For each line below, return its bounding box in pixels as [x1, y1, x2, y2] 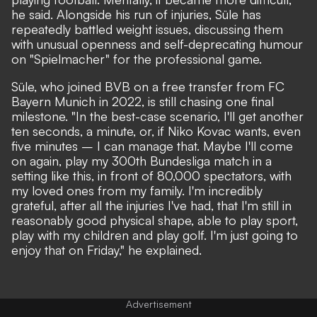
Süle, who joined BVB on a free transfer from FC [11, 78, 284, 94]
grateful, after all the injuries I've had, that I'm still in [11, 197, 292, 213]
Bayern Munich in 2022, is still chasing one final [11, 93, 274, 109]
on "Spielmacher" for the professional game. [11, 50, 265, 67]
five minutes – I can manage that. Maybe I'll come [11, 137, 293, 154]
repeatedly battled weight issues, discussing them [11, 21, 283, 37]
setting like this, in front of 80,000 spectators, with [11, 167, 292, 183]
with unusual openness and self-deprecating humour [11, 35, 303, 52]
